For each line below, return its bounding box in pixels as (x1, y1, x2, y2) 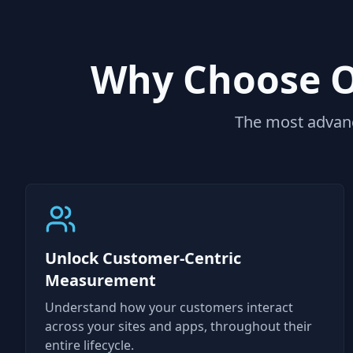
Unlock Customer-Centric (45, 247, 241, 269)
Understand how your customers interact (45, 299, 293, 316)
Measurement (45, 269, 156, 291)
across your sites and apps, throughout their (45, 318, 312, 335)
